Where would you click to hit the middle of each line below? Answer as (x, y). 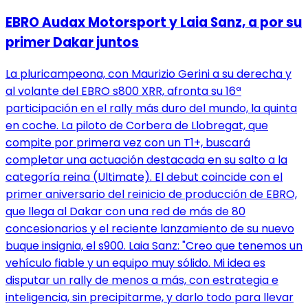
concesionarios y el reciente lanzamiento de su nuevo (150, 229)
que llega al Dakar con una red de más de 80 (125, 212)
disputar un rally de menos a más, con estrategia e (142, 280)
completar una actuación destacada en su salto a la (146, 160)
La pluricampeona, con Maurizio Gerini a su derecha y (148, 74)
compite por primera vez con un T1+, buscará (128, 143)
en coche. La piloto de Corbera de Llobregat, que (137, 126)
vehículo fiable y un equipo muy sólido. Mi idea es (135, 263)
